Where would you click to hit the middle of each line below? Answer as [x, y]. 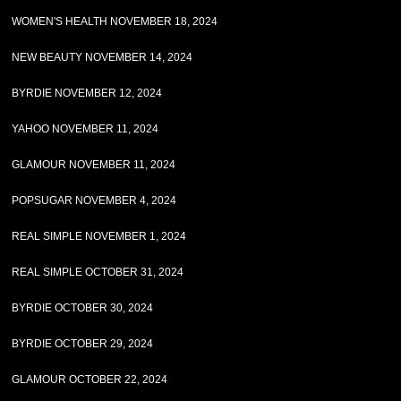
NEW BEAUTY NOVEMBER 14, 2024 [102, 57]
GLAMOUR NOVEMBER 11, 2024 [94, 165]
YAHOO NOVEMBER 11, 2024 [85, 129]
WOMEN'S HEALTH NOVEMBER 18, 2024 [115, 21]
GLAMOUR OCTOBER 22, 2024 [90, 380]
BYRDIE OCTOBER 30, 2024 [83, 308]
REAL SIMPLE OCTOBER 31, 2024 [98, 272]
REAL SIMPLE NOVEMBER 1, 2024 [99, 236]
